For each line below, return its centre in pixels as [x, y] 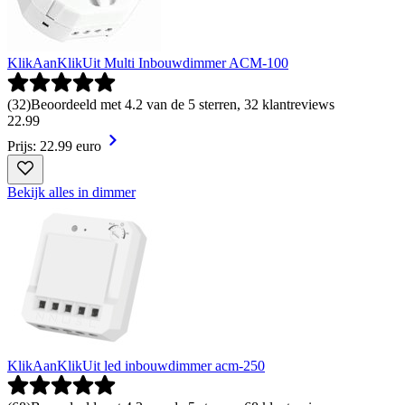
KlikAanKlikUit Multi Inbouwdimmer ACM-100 [148, 63]
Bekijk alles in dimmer [71, 193]
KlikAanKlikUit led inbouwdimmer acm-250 [136, 366]
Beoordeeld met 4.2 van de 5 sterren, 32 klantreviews [183, 105]
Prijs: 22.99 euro [54, 146]
